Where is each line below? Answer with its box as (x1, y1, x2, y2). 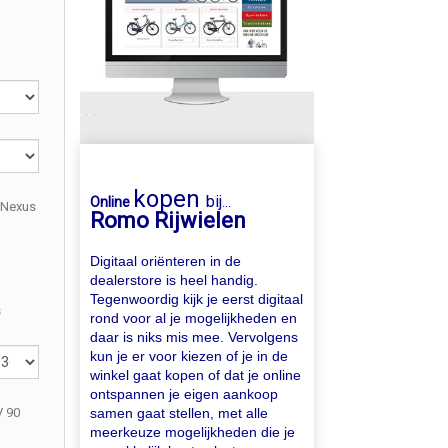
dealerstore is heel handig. (90, 272, 259, 288)
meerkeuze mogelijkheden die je (90, 424, 296, 440)
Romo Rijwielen (90, 208, 247, 233)
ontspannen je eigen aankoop (90, 386, 279, 402)
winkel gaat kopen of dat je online (90, 367, 302, 383)
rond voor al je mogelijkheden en (90, 310, 298, 326)
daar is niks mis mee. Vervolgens (90, 329, 299, 345)
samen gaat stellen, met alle (90, 405, 269, 421)
